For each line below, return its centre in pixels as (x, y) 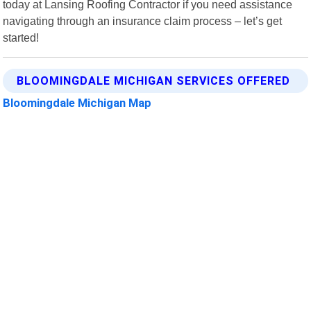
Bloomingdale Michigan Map (77, 102)
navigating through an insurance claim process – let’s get (143, 20)
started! (21, 37)
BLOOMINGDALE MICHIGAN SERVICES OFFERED (154, 81)
